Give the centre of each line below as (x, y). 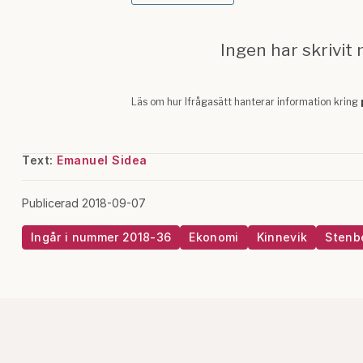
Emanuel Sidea (102, 160)
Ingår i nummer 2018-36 (101, 237)
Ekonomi (214, 237)
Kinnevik (282, 237)
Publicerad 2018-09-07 (84, 203)
